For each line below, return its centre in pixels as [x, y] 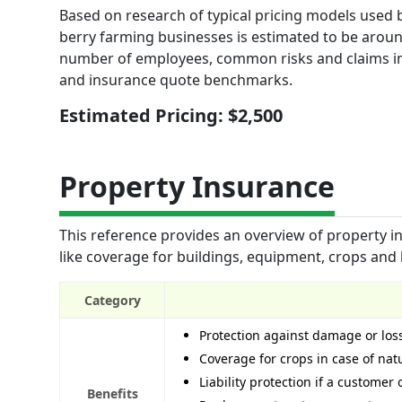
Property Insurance [197, 186]
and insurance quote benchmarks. [176, 79]
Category [112, 300]
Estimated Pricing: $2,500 [171, 115]
